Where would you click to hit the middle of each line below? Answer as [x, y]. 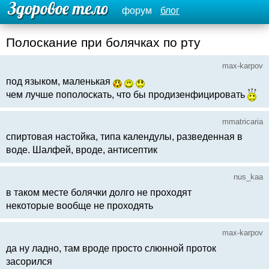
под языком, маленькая [59, 81]
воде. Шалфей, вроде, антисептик [82, 150]
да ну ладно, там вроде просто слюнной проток [111, 248]
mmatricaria [243, 121]
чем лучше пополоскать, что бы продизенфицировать [127, 94]
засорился [29, 261]
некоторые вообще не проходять [80, 206]
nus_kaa [248, 177]
